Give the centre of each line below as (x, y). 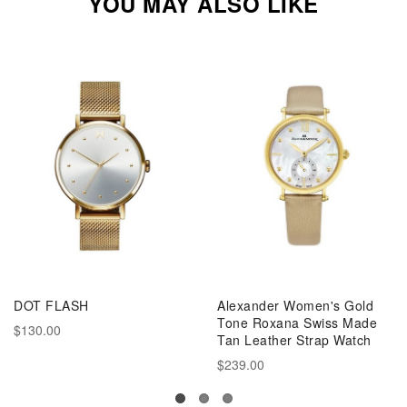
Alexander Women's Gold (295, 305)
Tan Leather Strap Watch (294, 339)
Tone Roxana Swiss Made (297, 322)
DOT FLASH (51, 305)
